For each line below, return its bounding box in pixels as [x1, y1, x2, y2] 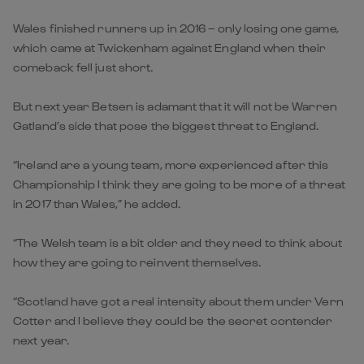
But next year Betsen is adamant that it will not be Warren [13, 98, 337, 113]
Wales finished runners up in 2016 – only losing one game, [13, 20, 339, 35]
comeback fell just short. [13, 59, 154, 74]
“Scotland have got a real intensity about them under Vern [13, 293, 344, 308]
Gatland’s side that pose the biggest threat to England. [13, 118, 319, 132]
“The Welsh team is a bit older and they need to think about [13, 235, 342, 249]
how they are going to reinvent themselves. [13, 254, 262, 269]
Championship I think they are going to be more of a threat [13, 176, 345, 191]
